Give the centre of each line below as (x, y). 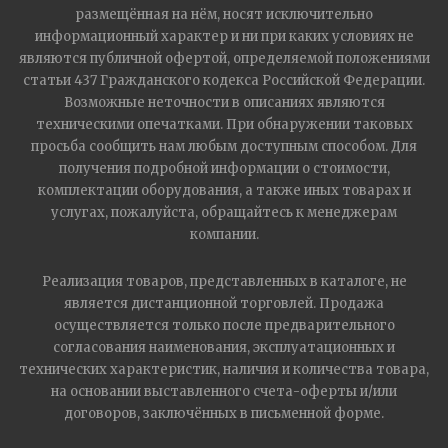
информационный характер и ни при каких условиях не (224, 37)
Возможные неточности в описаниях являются (224, 103)
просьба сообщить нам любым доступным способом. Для (224, 147)
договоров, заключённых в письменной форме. (224, 414)
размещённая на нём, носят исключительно (224, 15)
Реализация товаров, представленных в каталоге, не (224, 282)
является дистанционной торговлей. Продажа (224, 304)
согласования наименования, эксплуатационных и (224, 348)
